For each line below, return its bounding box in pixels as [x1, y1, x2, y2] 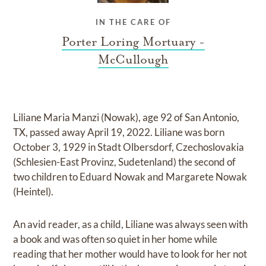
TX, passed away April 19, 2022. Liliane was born [13, 126, 225, 139]
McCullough [97, 52, 169, 68]
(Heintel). [13, 185, 54, 198]
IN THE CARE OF [95, 17, 171, 27]
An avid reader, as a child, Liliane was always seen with [13, 218, 248, 231]
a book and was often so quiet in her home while [13, 233, 218, 246]
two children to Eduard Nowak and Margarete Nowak [13, 170, 248, 183]
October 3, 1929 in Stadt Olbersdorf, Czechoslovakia [13, 141, 245, 154]
